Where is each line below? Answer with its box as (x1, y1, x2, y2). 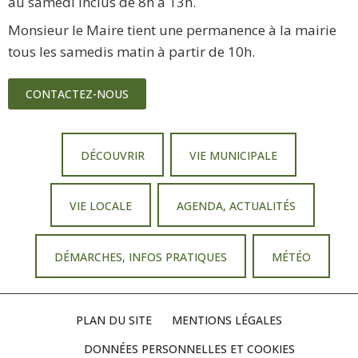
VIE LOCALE (69, 198, 132, 214)
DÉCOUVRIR (80, 147, 145, 163)
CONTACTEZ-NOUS (26, 86, 129, 102)
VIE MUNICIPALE (189, 147, 278, 163)
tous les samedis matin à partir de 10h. (8, 42, 255, 62)
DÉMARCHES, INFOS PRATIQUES (54, 249, 227, 265)
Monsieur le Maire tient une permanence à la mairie (8, 21, 336, 40)
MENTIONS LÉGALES (172, 312, 283, 328)
